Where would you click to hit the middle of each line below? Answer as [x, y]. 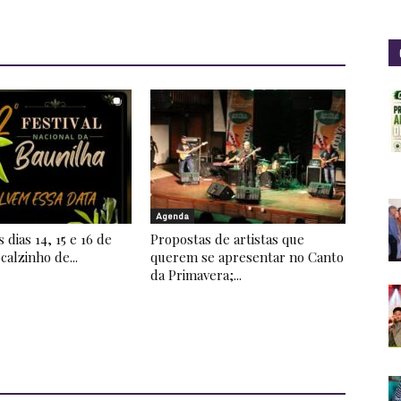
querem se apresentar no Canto [247, 257]
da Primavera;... [196, 275]
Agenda [172, 216]
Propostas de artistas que [227, 239]
